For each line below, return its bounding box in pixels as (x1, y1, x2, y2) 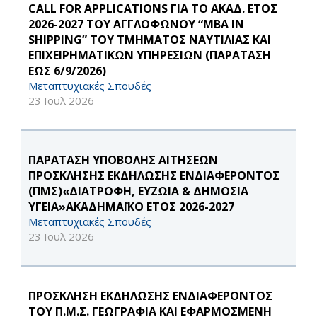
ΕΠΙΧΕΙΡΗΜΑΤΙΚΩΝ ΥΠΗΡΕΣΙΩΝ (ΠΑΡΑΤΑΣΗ (28, 47, 271, 63)
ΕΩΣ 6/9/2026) (28, 63, 106, 79)
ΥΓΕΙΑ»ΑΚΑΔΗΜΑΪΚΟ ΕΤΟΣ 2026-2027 (28, 199, 234, 214)
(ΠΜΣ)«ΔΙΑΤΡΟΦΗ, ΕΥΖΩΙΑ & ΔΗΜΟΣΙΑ (28, 183, 248, 199)
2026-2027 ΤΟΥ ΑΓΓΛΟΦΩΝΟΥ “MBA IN (28, 16, 244, 32)
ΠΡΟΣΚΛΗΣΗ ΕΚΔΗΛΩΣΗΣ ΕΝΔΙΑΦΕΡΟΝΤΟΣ (28, 288, 272, 304)
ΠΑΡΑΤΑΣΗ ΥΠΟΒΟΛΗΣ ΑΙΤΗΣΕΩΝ (28, 152, 218, 168)
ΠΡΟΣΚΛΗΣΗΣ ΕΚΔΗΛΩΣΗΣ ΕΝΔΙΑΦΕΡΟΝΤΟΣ (28, 168, 279, 183)
